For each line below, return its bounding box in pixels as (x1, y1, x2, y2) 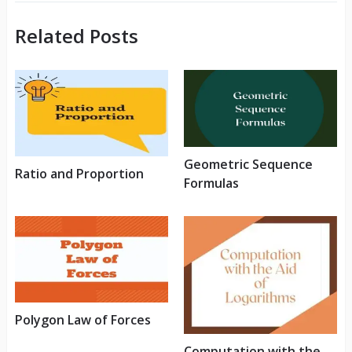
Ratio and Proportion (14, 165, 144, 183)
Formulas (183, 174, 239, 192)
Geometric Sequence (183, 155, 313, 173)
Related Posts (14, 23, 138, 49)
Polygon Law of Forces (14, 310, 151, 328)
